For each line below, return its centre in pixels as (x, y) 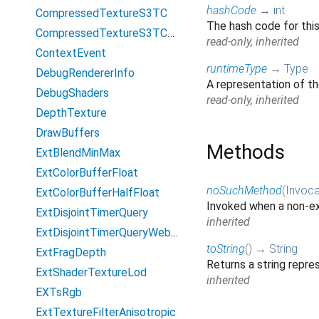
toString (226, 249)
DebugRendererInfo (85, 73)
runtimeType (237, 69)
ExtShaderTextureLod (91, 272)
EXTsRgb (59, 292)
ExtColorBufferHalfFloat (98, 193)
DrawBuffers (68, 133)
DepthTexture (71, 113)
